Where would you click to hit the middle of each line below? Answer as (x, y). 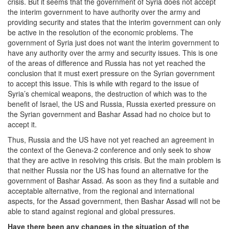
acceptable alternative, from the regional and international (101, 190)
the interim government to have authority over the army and (104, 12)
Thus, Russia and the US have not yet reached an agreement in (111, 139)
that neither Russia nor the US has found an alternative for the (108, 170)
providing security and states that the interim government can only (114, 22)
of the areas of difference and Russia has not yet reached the (107, 63)
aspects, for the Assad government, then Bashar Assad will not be (114, 201)
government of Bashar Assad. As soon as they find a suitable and (113, 180)
